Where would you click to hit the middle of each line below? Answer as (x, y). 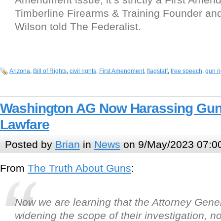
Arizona (20, 71)
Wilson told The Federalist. (78, 27)
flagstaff (157, 71)
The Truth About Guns (79, 168)
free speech (186, 71)
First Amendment (122, 71)
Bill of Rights (50, 71)
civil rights (83, 71)
